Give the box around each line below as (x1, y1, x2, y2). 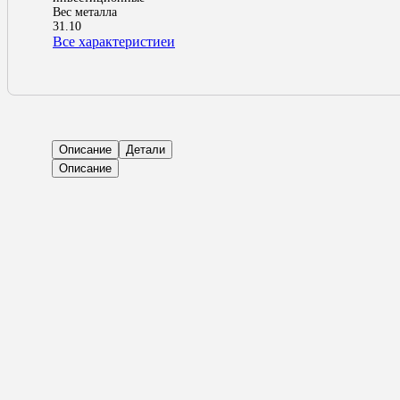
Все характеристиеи (53, 34, 175, 50)
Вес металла (53, 5, 117, 20)
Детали (126, 143, 165, 157)
